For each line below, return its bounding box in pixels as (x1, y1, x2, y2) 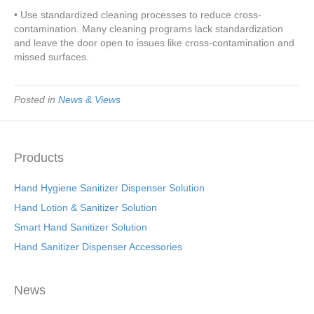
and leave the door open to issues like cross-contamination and (14, 37, 294, 48)
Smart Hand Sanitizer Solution (14, 221, 147, 233)
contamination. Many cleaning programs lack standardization (14, 23, 283, 34)
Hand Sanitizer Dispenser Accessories (14, 241, 182, 252)
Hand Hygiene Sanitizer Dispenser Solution (14, 182, 205, 193)
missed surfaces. (14, 51, 89, 62)
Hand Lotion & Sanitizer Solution (14, 202, 157, 213)
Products (14, 151, 64, 165)
